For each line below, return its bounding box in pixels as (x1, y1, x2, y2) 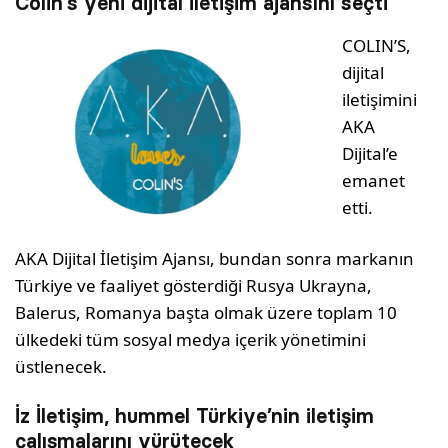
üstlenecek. (15, 355, 107, 379)
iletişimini (342, 88, 417, 112)
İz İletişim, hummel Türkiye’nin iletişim (15, 404, 374, 429)
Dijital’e (342, 142, 398, 166)
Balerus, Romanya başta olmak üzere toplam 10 (15, 301, 398, 325)
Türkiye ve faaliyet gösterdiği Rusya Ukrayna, (15, 274, 373, 298)
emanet (342, 169, 405, 193)
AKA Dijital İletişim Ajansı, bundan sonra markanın (15, 247, 415, 271)
